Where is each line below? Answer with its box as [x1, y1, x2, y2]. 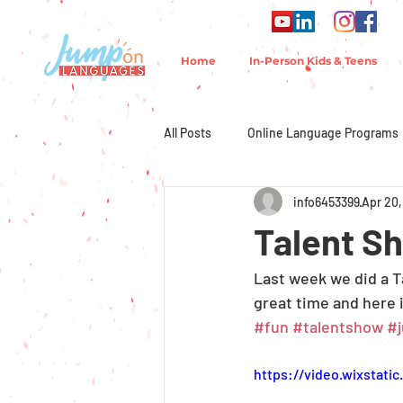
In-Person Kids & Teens [248, 54, 377, 68]
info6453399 [293, 193, 360, 210]
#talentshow [292, 317, 383, 337]
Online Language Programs [247, 124, 399, 140]
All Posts [164, 124, 211, 140]
